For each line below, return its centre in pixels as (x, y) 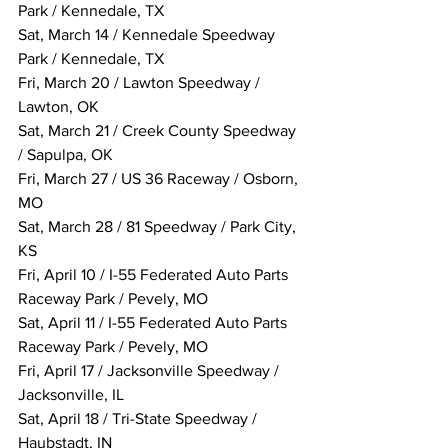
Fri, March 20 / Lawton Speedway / (141, 83)
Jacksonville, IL (71, 395)
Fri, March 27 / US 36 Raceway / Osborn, (160, 179)
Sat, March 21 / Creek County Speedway (159, 131)
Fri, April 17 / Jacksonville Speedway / (150, 371)
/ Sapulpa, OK (65, 155)
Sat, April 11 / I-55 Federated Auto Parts (154, 323)
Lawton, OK (58, 107)
